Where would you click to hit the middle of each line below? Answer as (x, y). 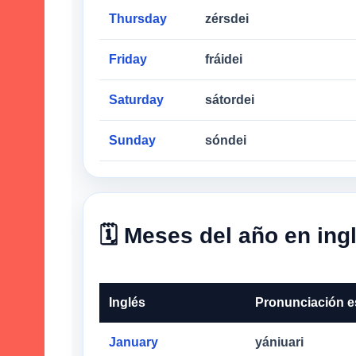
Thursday (138, 19)
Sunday (132, 141)
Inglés (127, 302)
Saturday (136, 100)
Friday (128, 60)
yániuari (279, 342)
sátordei (230, 100)
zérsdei (227, 19)
